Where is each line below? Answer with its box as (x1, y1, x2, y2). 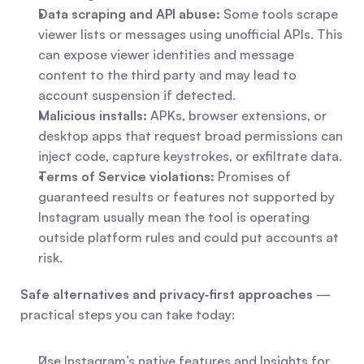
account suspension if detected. (38, 87, 236, 103)
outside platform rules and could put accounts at (38, 229, 339, 245)
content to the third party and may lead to (38, 67, 297, 83)
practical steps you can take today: (20, 306, 235, 323)
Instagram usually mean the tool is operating (38, 209, 310, 225)
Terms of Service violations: (38, 168, 214, 184)
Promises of (214, 168, 291, 184)
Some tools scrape (220, 6, 338, 22)
